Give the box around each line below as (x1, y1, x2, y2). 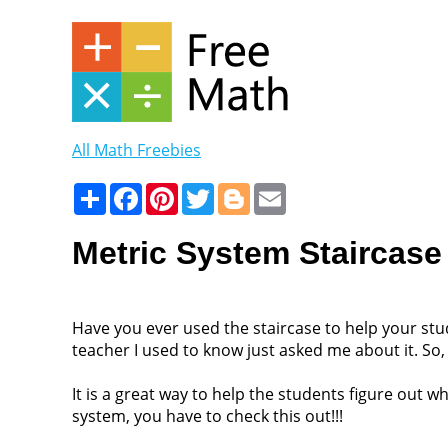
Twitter (214, 180, 267, 202)
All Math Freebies (72, 139, 201, 161)
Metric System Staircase (72, 235, 442, 272)
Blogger (250, 180, 308, 202)
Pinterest (178, 180, 247, 202)
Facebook (142, 180, 214, 202)
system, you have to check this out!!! (72, 404, 343, 427)
